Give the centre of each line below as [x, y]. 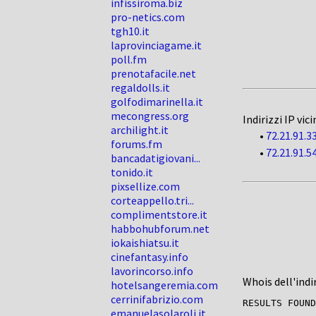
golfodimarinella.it [157, 102]
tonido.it [132, 172]
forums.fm [136, 144]
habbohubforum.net [160, 229]
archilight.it [140, 130]
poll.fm [129, 59]
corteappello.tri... [152, 200]
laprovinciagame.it [156, 45]
